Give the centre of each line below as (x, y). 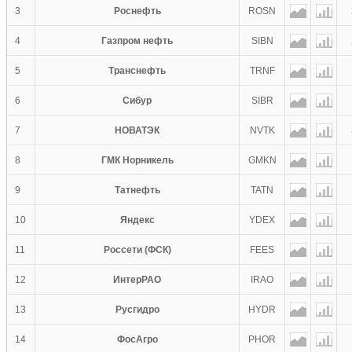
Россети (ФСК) (137, 250)
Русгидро (137, 310)
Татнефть (137, 190)
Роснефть (137, 11)
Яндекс (137, 220)
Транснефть (137, 71)
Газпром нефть (137, 41)
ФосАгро (137, 339)
